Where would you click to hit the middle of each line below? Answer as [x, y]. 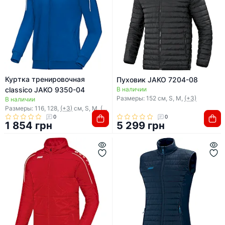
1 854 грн [29, 126]
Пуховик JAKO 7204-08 [157, 80]
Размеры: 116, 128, [33, 108]
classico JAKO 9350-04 [45, 90]
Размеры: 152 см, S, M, [150, 98]
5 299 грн [141, 126]
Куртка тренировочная [45, 79]
